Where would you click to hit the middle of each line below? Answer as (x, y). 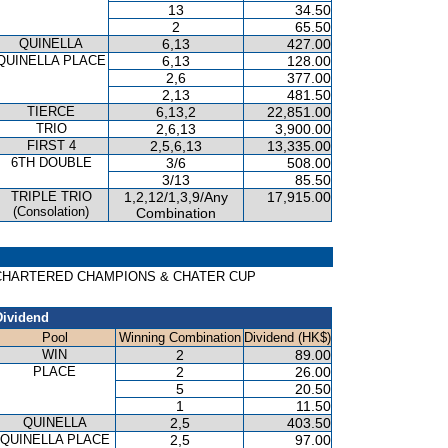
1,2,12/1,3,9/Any (176, 197)
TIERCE (51, 111)
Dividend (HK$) (287, 337)
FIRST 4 (51, 145)
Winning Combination (179, 337)
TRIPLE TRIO (51, 196)
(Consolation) (51, 211)
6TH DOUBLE (51, 162)
